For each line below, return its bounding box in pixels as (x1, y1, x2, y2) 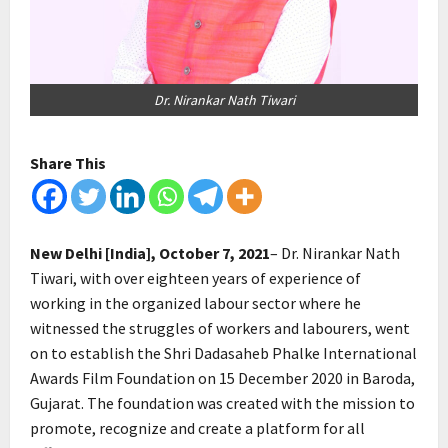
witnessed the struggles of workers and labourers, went (30, 318, 410, 339)
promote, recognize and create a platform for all (30, 418, 365, 439)
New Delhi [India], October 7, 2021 (30, 243, 270, 264)
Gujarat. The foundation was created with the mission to (30, 393, 415, 414)
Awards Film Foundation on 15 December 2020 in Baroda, (30, 368, 415, 389)
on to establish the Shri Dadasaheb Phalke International (30, 343, 417, 364)
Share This (30, 153, 106, 174)
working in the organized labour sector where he (30, 293, 361, 314)
